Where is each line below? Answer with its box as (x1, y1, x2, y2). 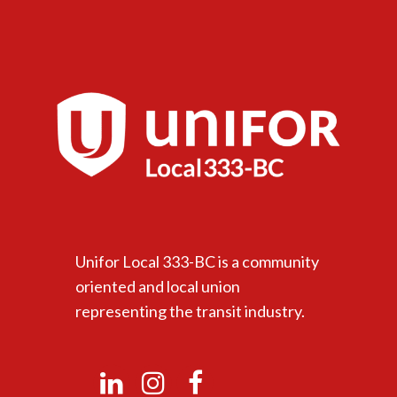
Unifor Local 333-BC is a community (74, 252, 319, 272)
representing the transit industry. (74, 301, 305, 322)
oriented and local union (74, 276, 240, 297)
